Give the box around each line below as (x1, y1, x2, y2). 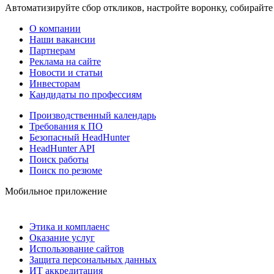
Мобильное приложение (5, 185, 107, 196)
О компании (29, 23, 81, 34)
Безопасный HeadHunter (29, 131, 130, 143)
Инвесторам (29, 78, 80, 89)
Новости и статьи (29, 67, 103, 78)
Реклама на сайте (29, 56, 101, 67)
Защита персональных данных (29, 254, 157, 265)
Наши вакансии (29, 34, 95, 45)
